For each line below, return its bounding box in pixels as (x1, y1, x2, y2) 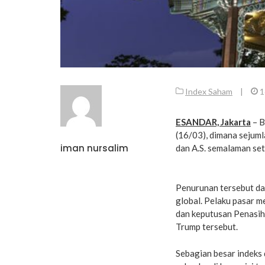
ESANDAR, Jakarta (176, 117, 251, 128)
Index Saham (185, 86, 232, 97)
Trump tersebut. (176, 221, 238, 232)
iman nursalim (60, 142, 128, 155)
